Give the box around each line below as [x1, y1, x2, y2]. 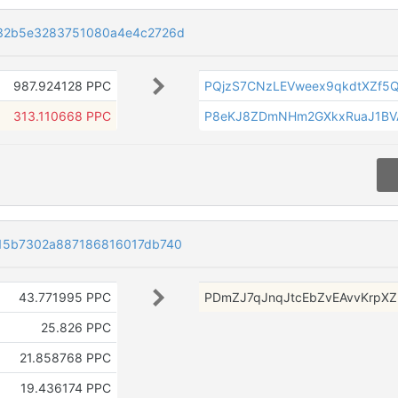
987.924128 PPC [12, 78, 111, 94]
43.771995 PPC [18, 289, 111, 305]
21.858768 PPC [19, 349, 111, 365]
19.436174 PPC [20, 379, 111, 395]
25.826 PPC [40, 319, 111, 335]
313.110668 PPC [12, 108, 111, 124]
